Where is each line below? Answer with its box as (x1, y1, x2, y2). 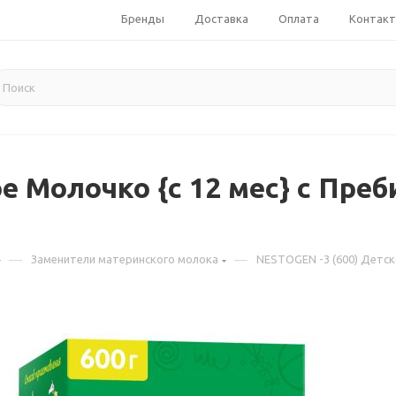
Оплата (278, 12, 319, 25)
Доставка (194, 12, 248, 25)
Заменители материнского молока (31, 253, 218, 265)
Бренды (120, 12, 164, 25)
